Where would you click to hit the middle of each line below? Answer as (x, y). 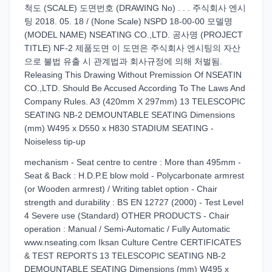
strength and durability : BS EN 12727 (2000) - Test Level (134, 202)
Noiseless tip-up (55, 141)
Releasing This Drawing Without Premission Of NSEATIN (133, 75)
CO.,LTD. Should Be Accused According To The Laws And (135, 88)
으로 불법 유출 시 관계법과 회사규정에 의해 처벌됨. (123, 61)
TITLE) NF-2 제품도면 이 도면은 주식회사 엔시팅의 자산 (132, 48)
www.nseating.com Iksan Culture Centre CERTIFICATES (133, 242)
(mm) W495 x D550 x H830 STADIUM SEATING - (119, 128)
